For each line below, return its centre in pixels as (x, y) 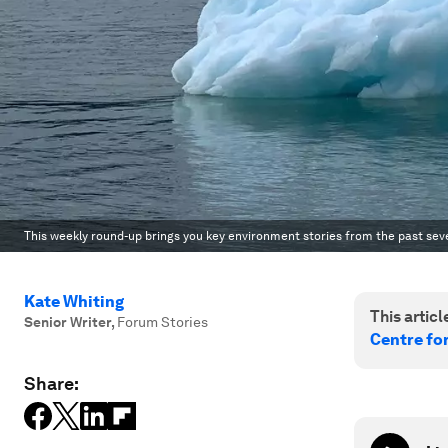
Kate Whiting (74, 301)
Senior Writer (67, 322)
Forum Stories (162, 322)
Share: (51, 383)
